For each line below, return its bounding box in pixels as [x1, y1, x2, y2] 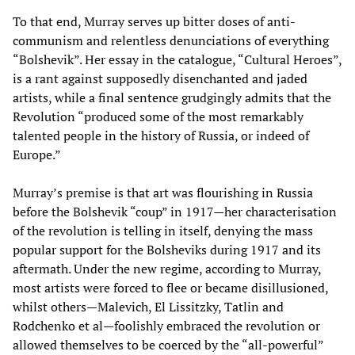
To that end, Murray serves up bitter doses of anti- [13, 13, 296, 31]
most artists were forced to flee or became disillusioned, [13, 279, 328, 297]
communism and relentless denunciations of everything [13, 32, 329, 50]
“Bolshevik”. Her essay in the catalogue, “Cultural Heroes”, [13, 51, 342, 69]
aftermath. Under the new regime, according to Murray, [13, 260, 321, 278]
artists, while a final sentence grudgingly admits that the [13, 89, 331, 107]
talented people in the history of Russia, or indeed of [13, 127, 309, 145]
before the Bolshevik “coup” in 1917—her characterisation [13, 203, 337, 221]
